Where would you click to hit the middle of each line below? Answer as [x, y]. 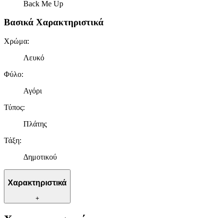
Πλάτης [35, 124]
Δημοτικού [40, 157]
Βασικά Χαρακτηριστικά [54, 22]
